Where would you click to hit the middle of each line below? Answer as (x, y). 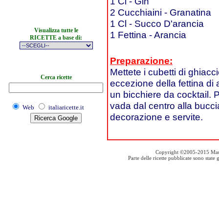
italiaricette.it (66, 107)
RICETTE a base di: (56, 38)
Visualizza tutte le (56, 30)
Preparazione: (141, 61)
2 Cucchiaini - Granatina (161, 12)
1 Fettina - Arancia (148, 35)
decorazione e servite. (156, 117)
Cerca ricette (56, 77)
